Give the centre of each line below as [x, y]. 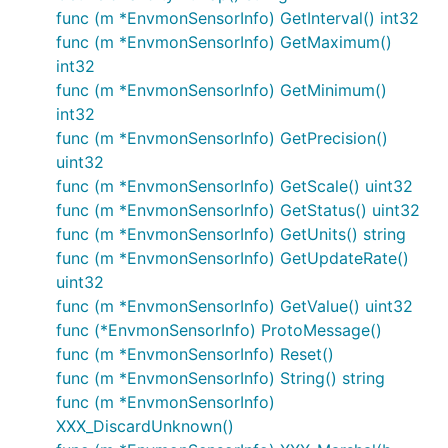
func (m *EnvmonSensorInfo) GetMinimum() [221, 90]
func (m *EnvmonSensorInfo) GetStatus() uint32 [238, 210]
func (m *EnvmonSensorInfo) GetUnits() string [231, 234]
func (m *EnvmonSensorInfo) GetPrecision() [222, 138]
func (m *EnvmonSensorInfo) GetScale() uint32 [234, 186]
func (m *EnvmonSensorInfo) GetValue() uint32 [234, 306]
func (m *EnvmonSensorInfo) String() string [220, 378]
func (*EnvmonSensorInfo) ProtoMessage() [219, 330]
